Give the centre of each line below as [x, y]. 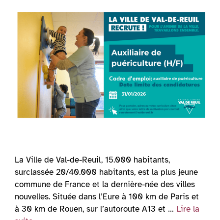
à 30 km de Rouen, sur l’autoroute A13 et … [96, 209]
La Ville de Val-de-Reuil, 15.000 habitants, [92, 160]
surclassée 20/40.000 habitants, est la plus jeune [106, 172]
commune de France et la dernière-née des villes [105, 184]
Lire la [188, 209]
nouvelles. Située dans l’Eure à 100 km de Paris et [107, 196]
